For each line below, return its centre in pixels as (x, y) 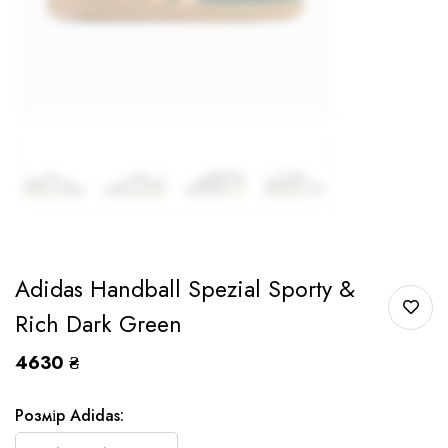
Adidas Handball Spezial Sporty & (185, 289)
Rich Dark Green (98, 324)
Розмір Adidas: (69, 416)
